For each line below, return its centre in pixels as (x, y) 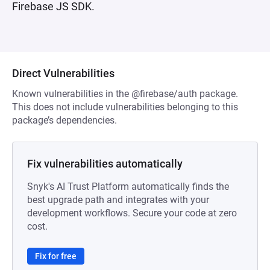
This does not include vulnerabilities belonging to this (125, 107)
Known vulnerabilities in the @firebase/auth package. (125, 94)
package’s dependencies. (64, 120)
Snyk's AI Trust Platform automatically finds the (128, 187)
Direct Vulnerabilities (63, 73)
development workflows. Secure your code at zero (132, 213)
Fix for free (56, 256)
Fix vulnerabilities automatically (105, 164)
